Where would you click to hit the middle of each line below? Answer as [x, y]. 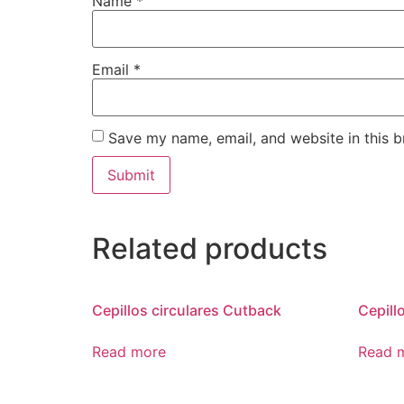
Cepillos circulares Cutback [187, 311]
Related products [210, 249]
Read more [129, 352]
